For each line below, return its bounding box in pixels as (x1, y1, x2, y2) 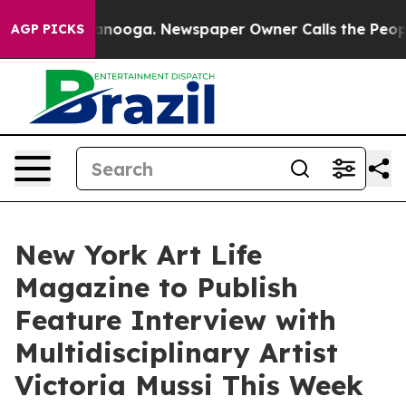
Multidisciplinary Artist (14, 335, 338, 370)
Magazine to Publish (14, 270, 298, 304)
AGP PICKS (11, 21, 84, 37)
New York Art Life (14, 237, 262, 272)
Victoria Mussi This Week (14, 368, 363, 402)
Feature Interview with (14, 303, 336, 337)
